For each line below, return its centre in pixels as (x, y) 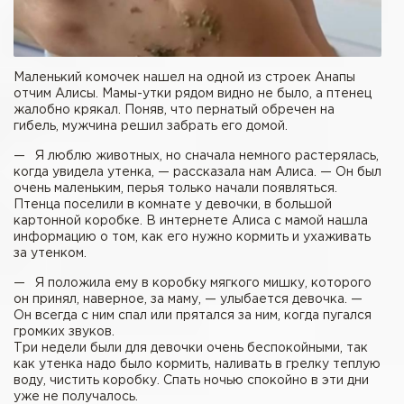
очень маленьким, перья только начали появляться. (175, 188)
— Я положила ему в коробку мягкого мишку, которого (193, 283)
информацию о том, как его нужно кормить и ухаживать (192, 237)
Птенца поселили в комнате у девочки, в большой (173, 204)
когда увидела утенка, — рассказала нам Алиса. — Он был (197, 172)
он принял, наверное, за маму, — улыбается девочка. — (188, 299)
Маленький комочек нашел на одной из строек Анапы (184, 77)
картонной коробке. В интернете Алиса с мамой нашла (191, 220)
